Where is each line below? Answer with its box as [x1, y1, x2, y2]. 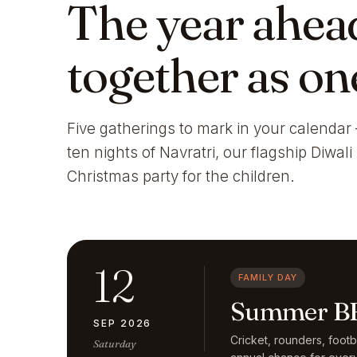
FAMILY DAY [238, 272, 297, 283]
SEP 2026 [93, 317, 152, 329]
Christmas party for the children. [67, 167, 295, 186]
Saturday [93, 337, 136, 350]
